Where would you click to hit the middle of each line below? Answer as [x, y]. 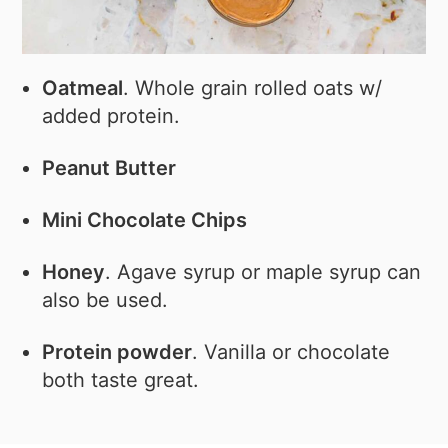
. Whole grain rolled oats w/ [253, 87]
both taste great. [121, 380]
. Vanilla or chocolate [291, 352]
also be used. [105, 300]
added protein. [111, 115]
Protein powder [117, 352]
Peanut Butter [109, 167]
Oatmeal [83, 87]
